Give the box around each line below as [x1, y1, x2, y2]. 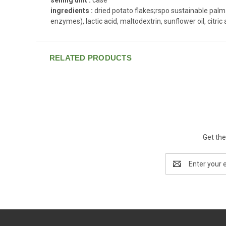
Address [165, 164, 192, 173]
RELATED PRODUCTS [49, 53, 132, 62]
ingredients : [50, 6, 94, 15]
